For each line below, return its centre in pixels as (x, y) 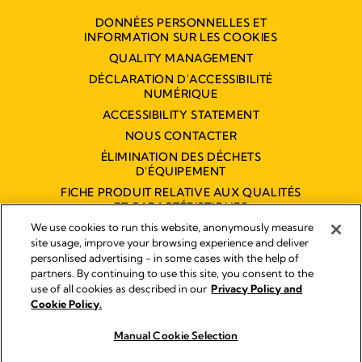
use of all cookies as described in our (119, 288)
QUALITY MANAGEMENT (181, 58)
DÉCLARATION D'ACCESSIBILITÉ (181, 79)
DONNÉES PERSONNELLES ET (181, 22)
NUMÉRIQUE (181, 93)
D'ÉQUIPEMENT (181, 171)
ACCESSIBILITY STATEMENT (181, 114)
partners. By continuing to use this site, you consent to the (173, 273)
